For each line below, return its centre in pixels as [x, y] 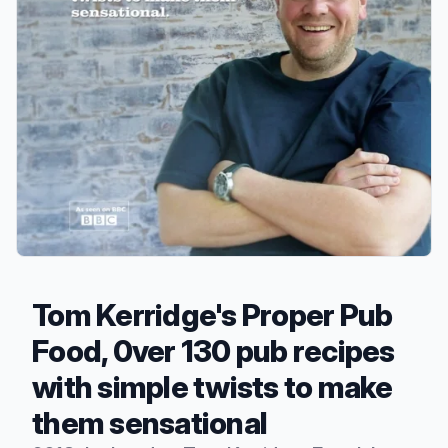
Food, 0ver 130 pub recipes [213, 350]
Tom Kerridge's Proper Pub [212, 314]
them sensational [149, 422]
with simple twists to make [212, 386]
